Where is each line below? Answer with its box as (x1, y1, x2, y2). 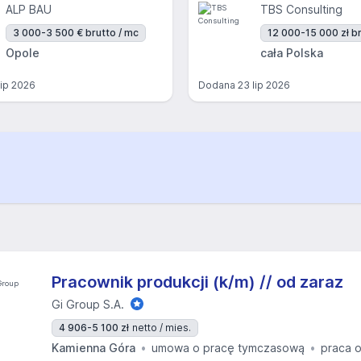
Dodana (198, 79, 238, 91)
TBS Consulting (260, 2, 342, 16)
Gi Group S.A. (52, 297, 124, 311)
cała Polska (260, 46, 323, 60)
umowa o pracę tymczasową (151, 341, 305, 355)
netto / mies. (132, 322, 191, 334)
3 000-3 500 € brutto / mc (13, 27, 139, 39)
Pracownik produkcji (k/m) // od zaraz (52, 272, 343, 292)
